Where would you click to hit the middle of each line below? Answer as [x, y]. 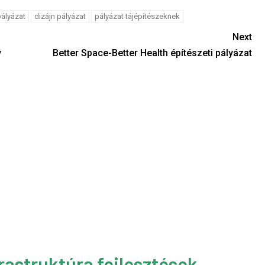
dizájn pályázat [60, 16]
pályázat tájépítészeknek [137, 16]
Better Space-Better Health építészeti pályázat [152, 53]
